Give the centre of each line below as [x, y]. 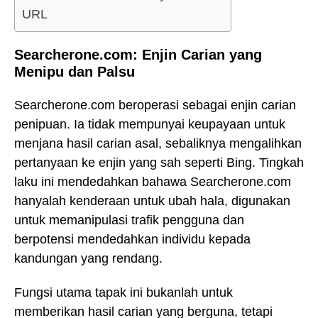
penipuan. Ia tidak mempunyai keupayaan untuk [150, 124]
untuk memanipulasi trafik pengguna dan [129, 220]
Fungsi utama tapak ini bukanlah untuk [124, 293]
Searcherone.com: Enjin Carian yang [138, 55]
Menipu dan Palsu [75, 72]
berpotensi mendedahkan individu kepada [132, 239]
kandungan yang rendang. [88, 258]
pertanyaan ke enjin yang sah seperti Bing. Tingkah [159, 162]
